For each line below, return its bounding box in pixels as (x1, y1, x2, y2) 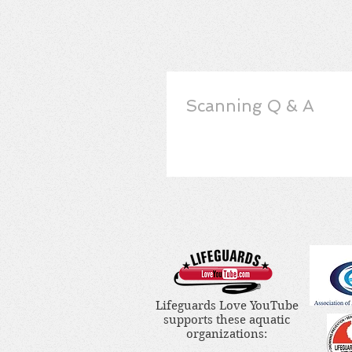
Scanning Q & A (185, 96, 314, 115)
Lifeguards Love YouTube (155, 299, 299, 313)
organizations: (186, 327, 267, 341)
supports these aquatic (163, 313, 290, 327)
